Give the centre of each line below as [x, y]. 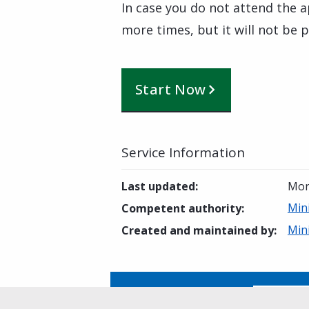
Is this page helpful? [197, 297]
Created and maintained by [198, 230]
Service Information [183, 152]
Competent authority [181, 208]
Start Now [171, 89]
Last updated [158, 186]
